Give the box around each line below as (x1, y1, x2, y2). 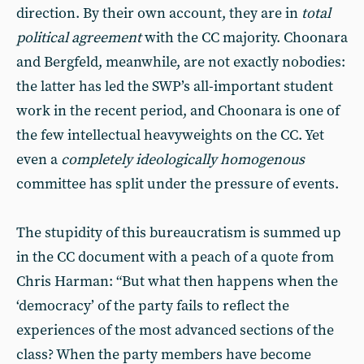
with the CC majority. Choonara (141, 28, 348, 47)
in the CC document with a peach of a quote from (16, 248, 334, 266)
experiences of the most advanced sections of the (16, 321, 334, 340)
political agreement (16, 28, 141, 47)
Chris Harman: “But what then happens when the (16, 272, 338, 291)
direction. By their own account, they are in (16, 4, 301, 23)
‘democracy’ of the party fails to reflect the (16, 297, 289, 315)
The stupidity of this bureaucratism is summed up (16, 223, 341, 242)
